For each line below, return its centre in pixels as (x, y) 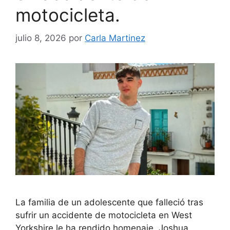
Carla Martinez (115, 38)
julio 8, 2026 (41, 38)
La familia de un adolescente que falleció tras (109, 202)
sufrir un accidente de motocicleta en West (104, 215)
